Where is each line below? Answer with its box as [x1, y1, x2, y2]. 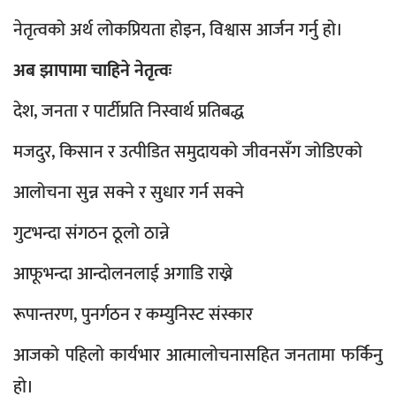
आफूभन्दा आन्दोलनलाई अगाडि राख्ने [13, 259, 232, 290]
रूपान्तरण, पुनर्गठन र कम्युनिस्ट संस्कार [13, 300, 253, 331]
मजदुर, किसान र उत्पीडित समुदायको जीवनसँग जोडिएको [13, 137, 362, 168]
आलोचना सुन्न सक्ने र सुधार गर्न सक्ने [13, 178, 244, 209]
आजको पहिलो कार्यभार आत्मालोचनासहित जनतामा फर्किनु [13, 340, 383, 371]
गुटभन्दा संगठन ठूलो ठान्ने [13, 218, 170, 249]
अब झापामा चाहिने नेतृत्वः [13, 56, 176, 87]
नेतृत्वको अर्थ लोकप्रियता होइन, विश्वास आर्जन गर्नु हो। [13, 15, 343, 46]
